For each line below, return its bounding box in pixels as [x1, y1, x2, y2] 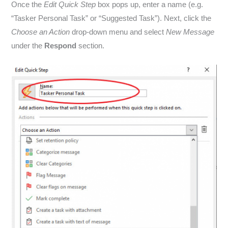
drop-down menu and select [70, 27, 166, 36]
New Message [166, 27, 215, 36]
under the [11, 41, 45, 50]
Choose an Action [11, 27, 70, 36]
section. [78, 41, 105, 50]
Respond [44, 41, 79, 50]
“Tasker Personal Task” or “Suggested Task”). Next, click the [11, 14, 212, 22]
